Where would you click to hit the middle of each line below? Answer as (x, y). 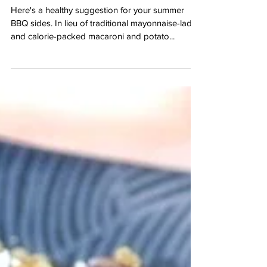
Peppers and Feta (80, 14)
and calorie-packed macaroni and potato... (93, 59)
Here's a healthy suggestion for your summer (97, 33)
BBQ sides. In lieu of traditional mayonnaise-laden (106, 46)
